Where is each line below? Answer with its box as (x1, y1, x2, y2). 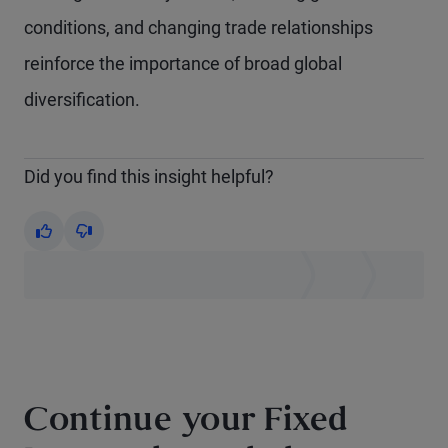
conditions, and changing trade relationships (24, 17, 373, 39)
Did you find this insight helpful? (24, 166, 274, 188)
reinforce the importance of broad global (24, 53, 342, 75)
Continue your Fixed (24, 408, 349, 438)
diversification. (24, 89, 140, 111)
